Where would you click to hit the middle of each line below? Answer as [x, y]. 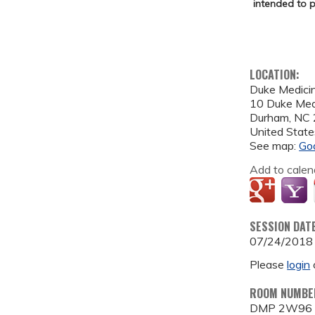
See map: [275, 145]
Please [269, 264]
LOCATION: [276, 74]
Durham [270, 117]
